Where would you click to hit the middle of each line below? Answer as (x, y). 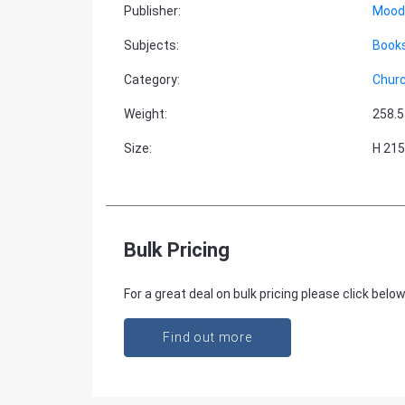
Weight (144, 114)
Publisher (151, 11)
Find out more (207, 337)
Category (151, 80)
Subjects (150, 45)
